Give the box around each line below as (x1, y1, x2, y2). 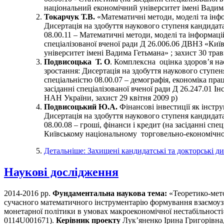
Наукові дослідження (4, 165, 118, 179)
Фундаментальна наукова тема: (52, 188, 167, 197)
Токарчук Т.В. (44, 12, 95, 21)
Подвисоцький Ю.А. (44, 102, 117, 111)
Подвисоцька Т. (44, 57, 102, 66)
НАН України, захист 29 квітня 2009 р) (44, 93, 177, 102)
